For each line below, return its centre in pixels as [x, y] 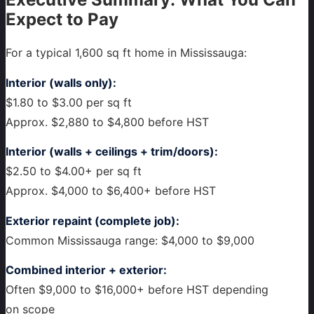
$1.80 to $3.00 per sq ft [69, 102]
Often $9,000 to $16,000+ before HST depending [137, 289]
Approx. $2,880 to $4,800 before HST [107, 122]
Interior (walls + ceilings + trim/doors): [112, 152]
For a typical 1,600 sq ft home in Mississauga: [126, 53]
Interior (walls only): [61, 82]
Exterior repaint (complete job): [93, 220]
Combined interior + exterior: [86, 269]
